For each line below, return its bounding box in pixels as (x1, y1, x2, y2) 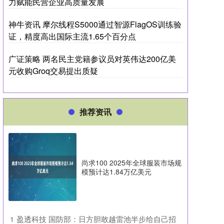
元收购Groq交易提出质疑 (8, 65, 98, 76)
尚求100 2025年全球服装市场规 (81, 157, 181, 167)
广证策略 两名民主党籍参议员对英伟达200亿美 (8, 53, 176, 64)
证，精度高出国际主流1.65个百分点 (8, 30, 136, 42)
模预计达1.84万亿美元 (81, 166, 151, 176)
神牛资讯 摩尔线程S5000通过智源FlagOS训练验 (8, 18, 181, 30)
